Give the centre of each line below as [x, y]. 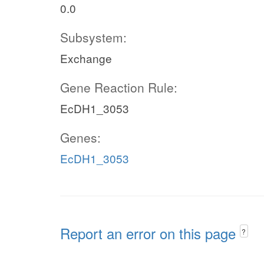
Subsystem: [93, 37]
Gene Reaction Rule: [119, 87]
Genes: [80, 137]
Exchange [86, 58]
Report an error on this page [150, 233]
